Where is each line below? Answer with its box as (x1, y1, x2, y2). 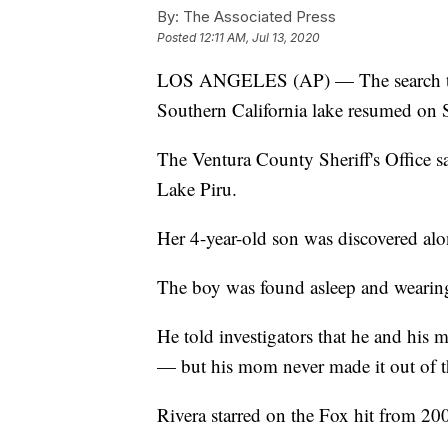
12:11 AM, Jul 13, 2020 (199, 30, 320, 46)
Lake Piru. (157, 176, 237, 202)
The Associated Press (179, 7, 336, 27)
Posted (157, 30, 199, 46)
